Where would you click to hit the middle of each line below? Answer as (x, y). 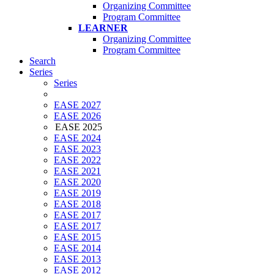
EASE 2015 (77, 237)
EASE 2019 (77, 193)
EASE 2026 (77, 116)
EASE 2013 (77, 259)
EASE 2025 (79, 127)
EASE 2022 (77, 160)
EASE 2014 (77, 248)
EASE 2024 (77, 138)
